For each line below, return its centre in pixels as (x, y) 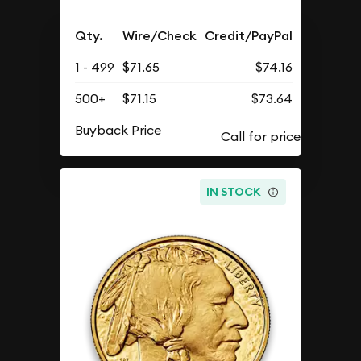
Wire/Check (160, 36)
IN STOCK (234, 191)
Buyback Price (118, 130)
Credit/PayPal (249, 36)
